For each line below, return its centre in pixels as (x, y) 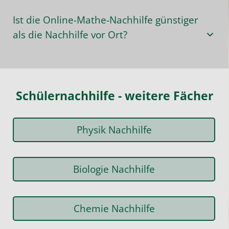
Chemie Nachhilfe (114, 208)
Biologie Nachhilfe (114, 169)
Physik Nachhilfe (114, 129)
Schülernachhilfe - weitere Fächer (114, 95)
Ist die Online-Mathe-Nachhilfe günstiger (106, 19)
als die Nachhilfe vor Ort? (70, 34)
